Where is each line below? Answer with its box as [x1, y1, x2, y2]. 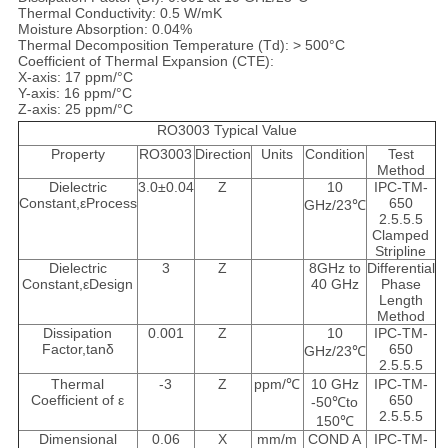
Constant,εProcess [18, 195, 137, 212]
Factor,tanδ [41, 341, 114, 358]
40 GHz [310, 276, 359, 293]
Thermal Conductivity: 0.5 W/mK [17, 5, 222, 22]
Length [378, 292, 423, 309]
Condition [304, 146, 365, 163]
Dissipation [43, 325, 113, 342]
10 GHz [310, 376, 359, 393]
